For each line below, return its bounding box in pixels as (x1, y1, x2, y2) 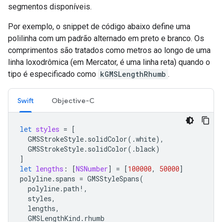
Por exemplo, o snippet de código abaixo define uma (8, 22, 190, 32)
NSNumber (76, 164, 108, 174)
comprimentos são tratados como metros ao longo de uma (8, 46, 211, 55)
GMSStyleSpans (87, 174, 139, 184)
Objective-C (52, 96, 95, 106)
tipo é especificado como (8, 69, 98, 79)
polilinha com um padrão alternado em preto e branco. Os (8, 34, 204, 44)
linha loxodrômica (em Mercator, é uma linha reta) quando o (8, 57, 210, 67)
